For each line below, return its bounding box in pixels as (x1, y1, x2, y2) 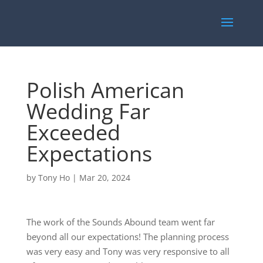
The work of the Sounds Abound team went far (26, 216, 215, 228)
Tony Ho (38, 172, 70, 183)
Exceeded (26, 118, 120, 147)
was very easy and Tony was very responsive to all (26, 245, 230, 257)
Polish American (26, 76, 184, 104)
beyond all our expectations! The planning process (26, 231, 229, 242)
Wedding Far (26, 97, 150, 126)
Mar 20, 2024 (79, 172, 130, 183)
